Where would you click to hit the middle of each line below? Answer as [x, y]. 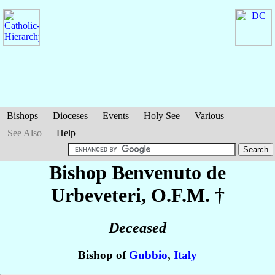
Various [209, 116]
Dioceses [70, 116]
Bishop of [103, 255]
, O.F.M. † [183, 195]
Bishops [22, 116]
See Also [25, 133]
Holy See [162, 116]
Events [116, 116]
